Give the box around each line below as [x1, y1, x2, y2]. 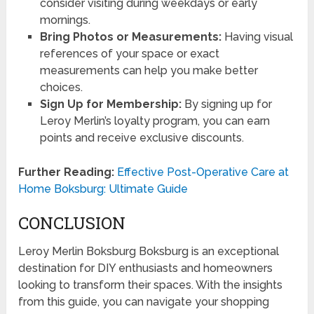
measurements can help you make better [39, 64, 258, 78]
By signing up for [181, 97, 272, 111]
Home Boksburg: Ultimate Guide [18, 182, 189, 196]
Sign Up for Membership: [39, 97, 182, 111]
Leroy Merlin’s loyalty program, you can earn [39, 114, 270, 128]
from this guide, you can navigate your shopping [18, 295, 270, 309]
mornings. [39, 13, 90, 27]
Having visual [221, 30, 293, 44]
